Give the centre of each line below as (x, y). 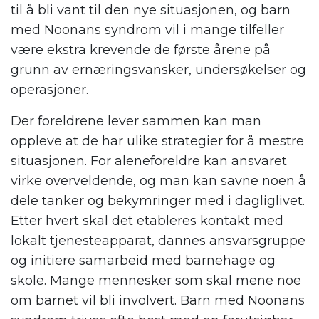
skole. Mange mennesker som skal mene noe (156, 281)
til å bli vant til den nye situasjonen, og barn (151, 10)
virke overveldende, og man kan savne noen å (158, 181)
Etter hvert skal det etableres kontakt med (147, 221)
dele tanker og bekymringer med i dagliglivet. (158, 201)
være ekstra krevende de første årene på (141, 50)
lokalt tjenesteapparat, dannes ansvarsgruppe (158, 241)
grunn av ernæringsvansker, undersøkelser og (158, 70)
